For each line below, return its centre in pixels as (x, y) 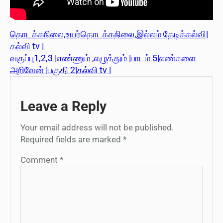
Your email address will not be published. (97, 127)
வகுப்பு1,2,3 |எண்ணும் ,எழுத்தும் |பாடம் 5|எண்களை (103, 58)
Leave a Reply (63, 106)
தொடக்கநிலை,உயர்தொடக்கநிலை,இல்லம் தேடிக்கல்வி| (109, 34)
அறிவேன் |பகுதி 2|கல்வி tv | (60, 70)
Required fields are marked (72, 139)
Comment (40, 160)
